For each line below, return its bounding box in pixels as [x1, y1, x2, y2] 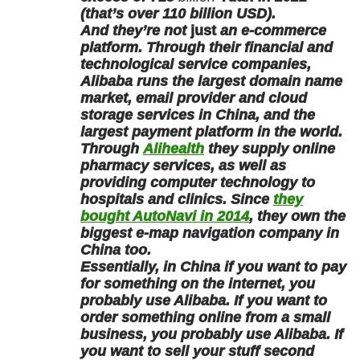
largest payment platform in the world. [80, 123, 342, 140]
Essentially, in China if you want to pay [80, 258, 346, 275]
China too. [80, 241, 151, 258]
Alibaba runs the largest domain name [80, 72, 342, 89]
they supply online [204, 140, 335, 157]
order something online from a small [80, 309, 330, 325]
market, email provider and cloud [80, 89, 307, 106]
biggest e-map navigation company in [80, 224, 339, 241]
